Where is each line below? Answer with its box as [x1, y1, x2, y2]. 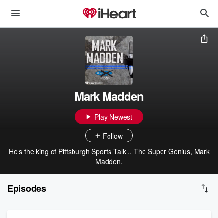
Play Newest [94, 112, 132, 122]
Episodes [7, 182, 46, 195]
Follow [103, 130, 123, 141]
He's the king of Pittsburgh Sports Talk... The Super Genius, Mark [8, 146, 210, 156]
